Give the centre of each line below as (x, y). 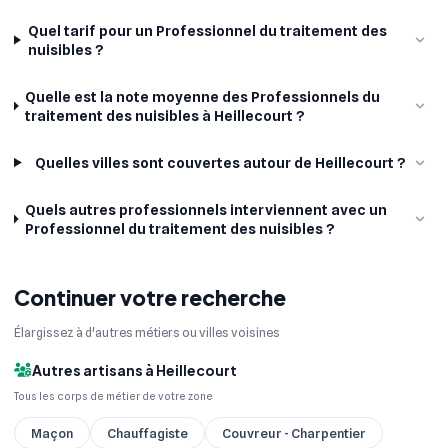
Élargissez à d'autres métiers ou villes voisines (147, 332)
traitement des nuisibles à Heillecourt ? (165, 115)
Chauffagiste (147, 433)
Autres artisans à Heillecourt (134, 369)
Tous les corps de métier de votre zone (113, 396)
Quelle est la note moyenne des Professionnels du (203, 96)
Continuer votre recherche (150, 297)
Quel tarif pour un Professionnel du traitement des (207, 30)
